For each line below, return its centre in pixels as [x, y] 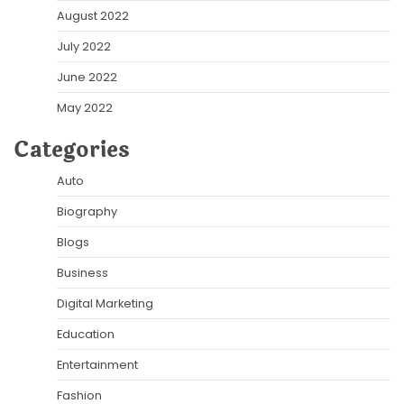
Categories [72, 150]
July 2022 [84, 46]
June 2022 [87, 77]
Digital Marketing [105, 303]
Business [83, 272]
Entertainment [97, 364]
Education [86, 334]
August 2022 [93, 15]
